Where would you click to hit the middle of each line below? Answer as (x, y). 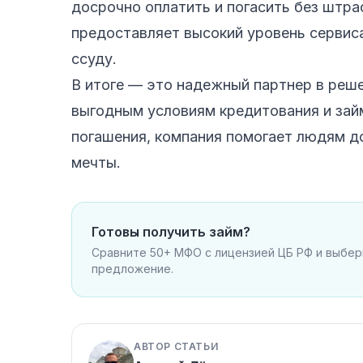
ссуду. (94, 58)
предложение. (132, 268)
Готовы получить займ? (171, 231)
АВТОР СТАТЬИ (176, 346)
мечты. (96, 162)
